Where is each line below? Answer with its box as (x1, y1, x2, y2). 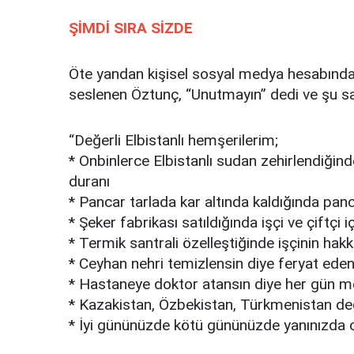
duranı (69, 172, 110, 191)
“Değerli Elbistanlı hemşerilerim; (69, 131, 278, 150)
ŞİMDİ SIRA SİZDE (69, 19, 193, 38)
